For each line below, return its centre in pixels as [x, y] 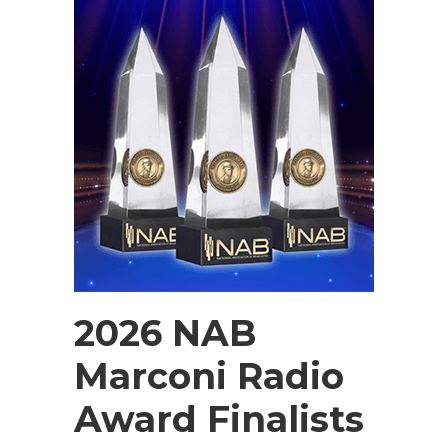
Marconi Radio [209, 376]
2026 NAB [165, 333]
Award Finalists [219, 419]
